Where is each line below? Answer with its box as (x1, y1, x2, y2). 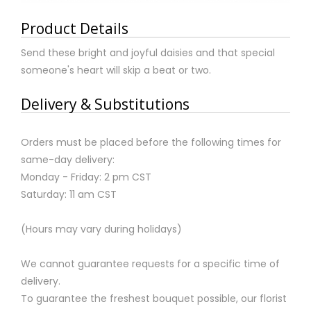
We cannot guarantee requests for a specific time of (21, 256, 280, 271)
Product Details (21, 18, 128, 38)
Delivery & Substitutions (21, 94, 190, 114)
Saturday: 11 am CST (21, 187, 117, 201)
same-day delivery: (21, 152, 115, 167)
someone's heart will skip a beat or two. (21, 62, 211, 77)
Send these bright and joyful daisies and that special (21, 45, 275, 60)
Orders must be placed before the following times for (21, 135, 281, 149)
